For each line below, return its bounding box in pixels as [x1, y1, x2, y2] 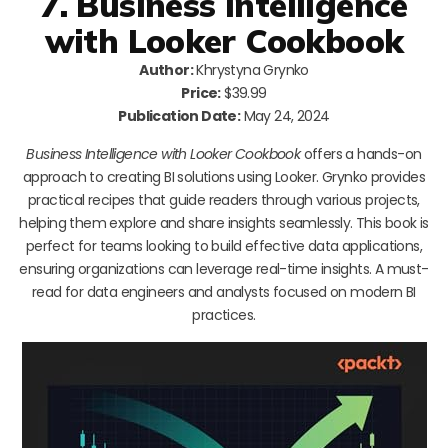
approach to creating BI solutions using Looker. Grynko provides [22, 166, 426, 187]
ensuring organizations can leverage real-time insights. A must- [19, 258, 429, 279]
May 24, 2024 [240, 105, 330, 126]
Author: [139, 59, 193, 80]
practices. [192, 304, 256, 325]
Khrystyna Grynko [193, 59, 309, 80]
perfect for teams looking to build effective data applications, [25, 235, 423, 256]
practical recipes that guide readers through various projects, [28, 189, 420, 210]
